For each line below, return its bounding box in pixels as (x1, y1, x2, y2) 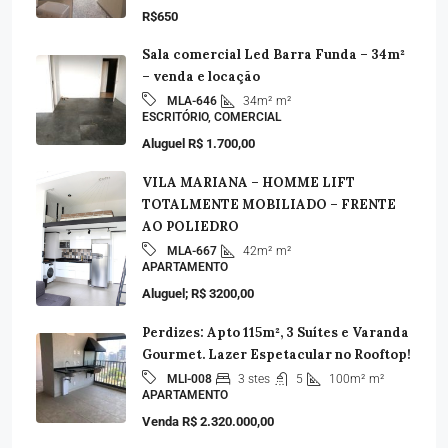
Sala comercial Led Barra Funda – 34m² (142, 46, 405, 63)
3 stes (238, 371, 270, 386)
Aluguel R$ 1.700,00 (142, 136, 255, 151)
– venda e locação (142, 68, 260, 85)
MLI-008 (167, 372, 212, 387)
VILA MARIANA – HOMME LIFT (142, 174, 355, 192)
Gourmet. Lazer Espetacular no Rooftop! (142, 346, 411, 364)
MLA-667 (167, 244, 217, 259)
